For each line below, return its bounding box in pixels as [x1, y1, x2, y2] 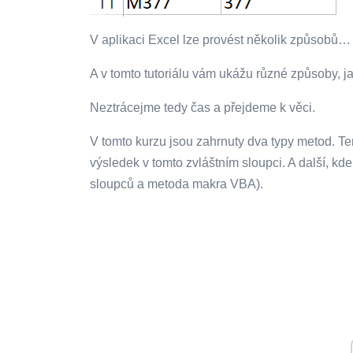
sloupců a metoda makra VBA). [90, 177, 263, 191]
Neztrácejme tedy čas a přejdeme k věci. [90, 101, 315, 115]
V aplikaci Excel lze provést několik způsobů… [90, 33, 351, 47]
